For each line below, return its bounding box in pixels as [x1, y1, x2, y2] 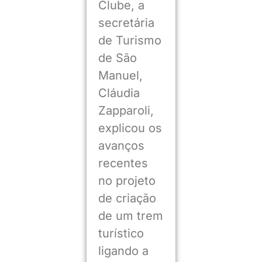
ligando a [98, 243, 149, 258]
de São [98, 50, 137, 65]
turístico [98, 226, 144, 240]
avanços [98, 138, 144, 153]
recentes [98, 156, 148, 170]
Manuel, [98, 68, 143, 82]
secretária [98, 15, 154, 30]
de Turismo [98, 33, 161, 47]
